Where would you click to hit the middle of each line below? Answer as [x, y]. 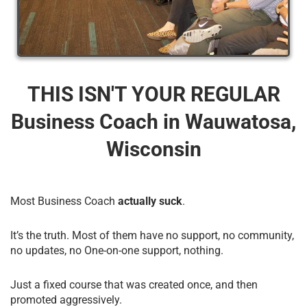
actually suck [149, 201]
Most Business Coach [63, 201]
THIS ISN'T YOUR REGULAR [153, 94]
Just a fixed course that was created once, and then [134, 284]
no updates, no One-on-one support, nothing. [117, 250]
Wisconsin [153, 149]
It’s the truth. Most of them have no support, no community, [152, 235]
